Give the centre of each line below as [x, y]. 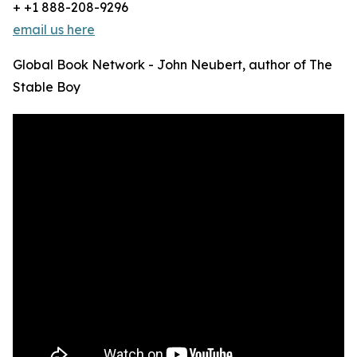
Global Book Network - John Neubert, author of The [173, 65]
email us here [54, 30]
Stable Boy [47, 87]
